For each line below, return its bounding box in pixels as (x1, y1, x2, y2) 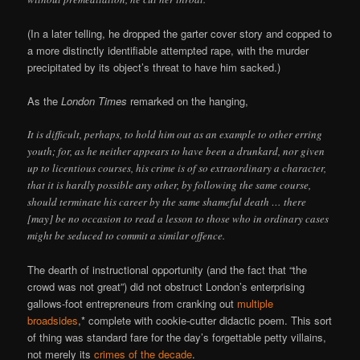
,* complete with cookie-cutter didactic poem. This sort (78, 313, 333, 329)
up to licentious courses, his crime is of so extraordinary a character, (27, 161, 327, 176)
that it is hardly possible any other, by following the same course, (27, 178, 312, 193)
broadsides (27, 313, 79, 329)
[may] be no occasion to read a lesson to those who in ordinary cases (27, 211, 329, 227)
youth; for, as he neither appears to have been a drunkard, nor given (27, 144, 325, 159)
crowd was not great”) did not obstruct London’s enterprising (27, 279, 305, 295)
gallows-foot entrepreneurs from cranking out (27, 296, 238, 312)
